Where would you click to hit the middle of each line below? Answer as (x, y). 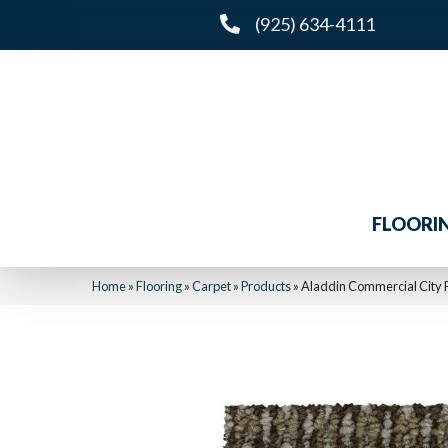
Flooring (159, 286)
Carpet (211, 286)
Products (266, 286)
